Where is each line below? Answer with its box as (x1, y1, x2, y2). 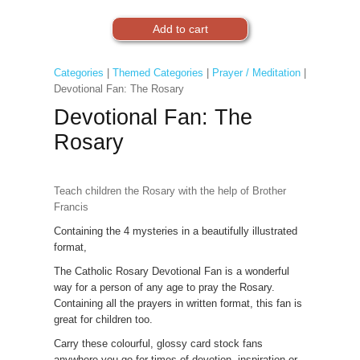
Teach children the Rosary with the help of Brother (53, 185, 286, 197)
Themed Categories (112, 67, 203, 79)
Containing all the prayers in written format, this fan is (53, 297, 302, 309)
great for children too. (53, 313, 153, 325)
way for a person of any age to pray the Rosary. (53, 281, 275, 293)
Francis (53, 201, 88, 213)
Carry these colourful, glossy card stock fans (53, 337, 263, 350)
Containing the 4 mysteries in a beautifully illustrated (53, 225, 297, 237)
